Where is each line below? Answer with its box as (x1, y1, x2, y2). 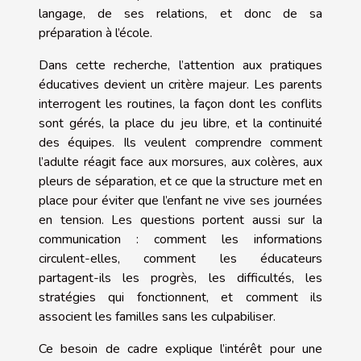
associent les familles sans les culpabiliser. (39, 308, 276, 326)
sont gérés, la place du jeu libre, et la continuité (39, 114, 322, 133)
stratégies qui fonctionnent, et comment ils (39, 288, 322, 307)
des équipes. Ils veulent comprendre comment (39, 134, 322, 152)
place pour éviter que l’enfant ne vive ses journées (39, 192, 322, 210)
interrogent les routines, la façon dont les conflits (39, 95, 322, 114)
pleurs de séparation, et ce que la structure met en (39, 172, 322, 191)
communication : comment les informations (39, 230, 322, 249)
